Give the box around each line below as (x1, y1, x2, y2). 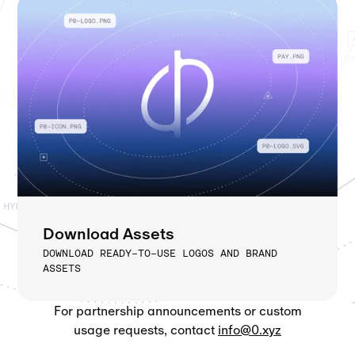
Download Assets (43, 221, 175, 246)
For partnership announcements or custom (53, 300, 302, 320)
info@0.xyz (218, 319, 281, 339)
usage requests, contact (74, 319, 218, 339)
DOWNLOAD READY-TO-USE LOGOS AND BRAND (43, 246, 278, 259)
